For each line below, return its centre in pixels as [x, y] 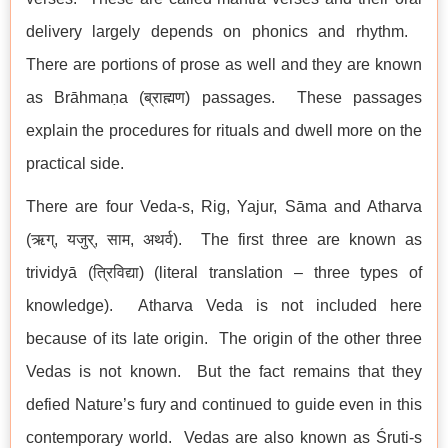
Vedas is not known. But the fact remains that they [224, 372]
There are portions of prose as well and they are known [224, 65]
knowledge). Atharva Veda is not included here [224, 306]
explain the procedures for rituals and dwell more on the [224, 131]
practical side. [75, 164]
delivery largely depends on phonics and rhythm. [224, 32]
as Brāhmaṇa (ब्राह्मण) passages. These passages [224, 98]
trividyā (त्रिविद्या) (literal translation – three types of [224, 273]
